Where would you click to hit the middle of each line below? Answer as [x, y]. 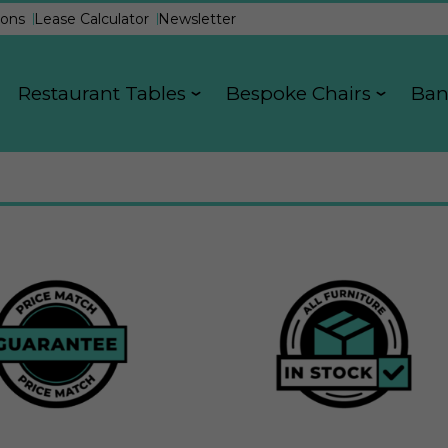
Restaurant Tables [102, 93]
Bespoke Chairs [298, 93]
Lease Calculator [91, 19]
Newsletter [197, 19]
